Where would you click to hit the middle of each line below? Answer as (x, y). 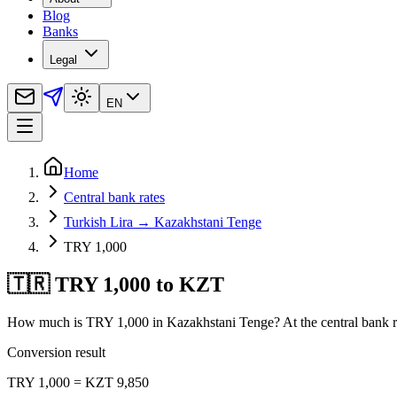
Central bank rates (114, 198)
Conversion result (56, 353)
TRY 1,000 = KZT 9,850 (78, 383)
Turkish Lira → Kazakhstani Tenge (163, 222)
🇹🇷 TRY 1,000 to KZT (116, 285)
